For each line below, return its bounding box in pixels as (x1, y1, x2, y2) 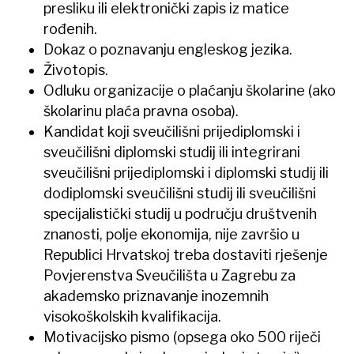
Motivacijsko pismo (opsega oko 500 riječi (43, 328, 321, 345)
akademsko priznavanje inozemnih (43, 287, 269, 304)
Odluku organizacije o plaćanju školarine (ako (43, 81, 336, 99)
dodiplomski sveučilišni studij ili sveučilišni (43, 184, 316, 201)
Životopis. (43, 61, 108, 78)
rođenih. (43, 20, 97, 37)
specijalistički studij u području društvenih (43, 205, 317, 222)
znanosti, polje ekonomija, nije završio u (43, 225, 299, 243)
